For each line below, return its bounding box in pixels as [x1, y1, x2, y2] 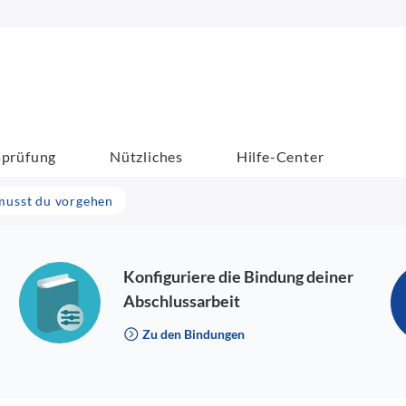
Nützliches [110, 147, 184, 165]
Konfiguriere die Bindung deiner [123, 266, 354, 286]
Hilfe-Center [236, 147, 324, 165]
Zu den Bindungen [140, 326, 246, 342]
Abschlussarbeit [123, 291, 241, 311]
